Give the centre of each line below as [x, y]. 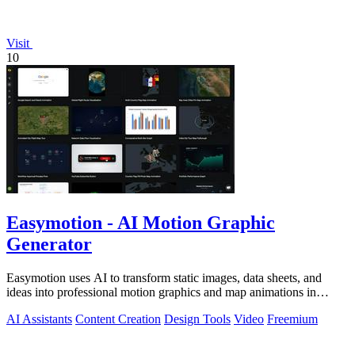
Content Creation [118, 319]
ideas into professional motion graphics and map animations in [161, 292]
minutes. [27, 306]
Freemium [292, 319]
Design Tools [197, 319]
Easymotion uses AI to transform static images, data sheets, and [164, 278]
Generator [49, 244]
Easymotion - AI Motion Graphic [141, 223]
